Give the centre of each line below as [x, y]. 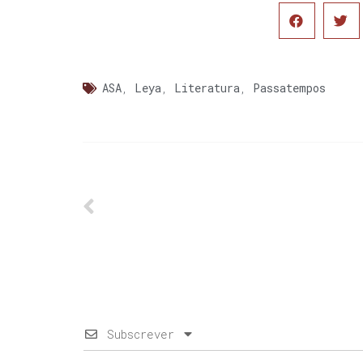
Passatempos [289, 88]
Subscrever [141, 334]
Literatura [207, 88]
